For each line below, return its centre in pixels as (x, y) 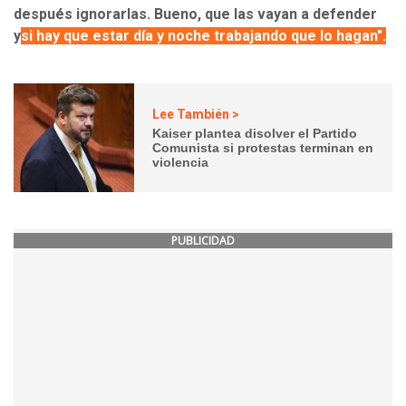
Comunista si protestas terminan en (263, 147)
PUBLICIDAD (203, 241)
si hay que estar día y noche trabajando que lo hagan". (203, 36)
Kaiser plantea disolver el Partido (255, 133)
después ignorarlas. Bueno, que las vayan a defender (195, 14)
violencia (181, 162)
